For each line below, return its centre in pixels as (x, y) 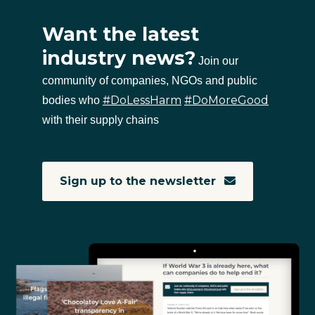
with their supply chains (101, 120)
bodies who (72, 101)
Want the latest (121, 34)
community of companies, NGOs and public (150, 81)
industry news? (119, 58)
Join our (218, 61)
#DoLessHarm (142, 101)
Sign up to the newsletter (139, 181)
